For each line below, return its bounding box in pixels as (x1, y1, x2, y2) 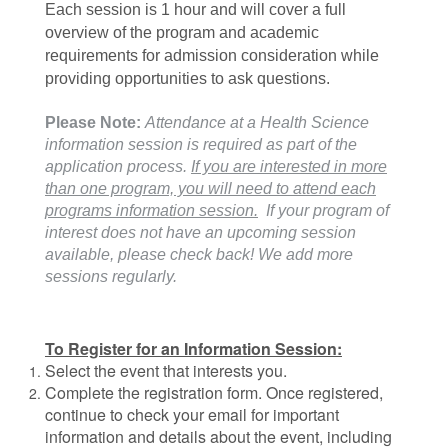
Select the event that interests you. (45, 359, 287, 382)
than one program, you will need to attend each (45, 180, 376, 197)
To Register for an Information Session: (45, 337, 342, 360)
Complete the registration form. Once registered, (45, 381, 383, 404)
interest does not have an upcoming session (45, 224, 356, 241)
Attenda (145, 114, 200, 131)
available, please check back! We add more (45, 246, 353, 263)
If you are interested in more (191, 158, 387, 175)
